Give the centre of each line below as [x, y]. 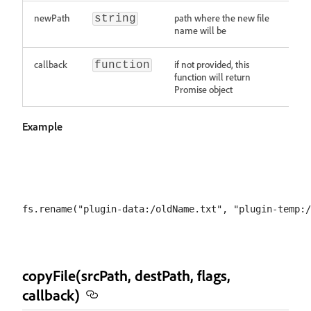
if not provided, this [212, 64]
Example [42, 126]
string [115, 19]
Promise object [203, 89]
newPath [52, 18]
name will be [200, 30]
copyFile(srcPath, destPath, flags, [126, 275]
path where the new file [222, 18]
